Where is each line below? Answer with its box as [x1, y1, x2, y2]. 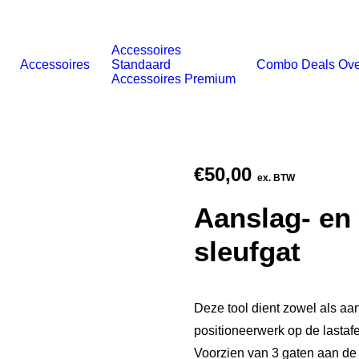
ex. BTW [257, 172, 295, 184]
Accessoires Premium [111, 72, 236, 86]
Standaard [111, 58, 171, 71]
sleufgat [194, 236, 301, 267]
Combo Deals [256, 58, 335, 71]
